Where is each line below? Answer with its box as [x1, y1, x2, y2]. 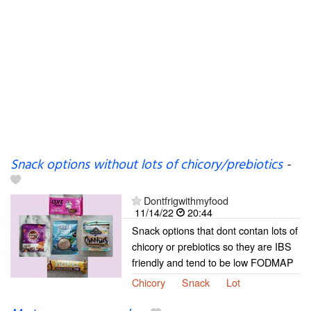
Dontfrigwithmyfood [144, 193, 228, 208]
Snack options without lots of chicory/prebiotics [10, 155, 283, 176]
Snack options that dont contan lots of [132, 223, 298, 237]
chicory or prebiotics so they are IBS [132, 239, 292, 253]
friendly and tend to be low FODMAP [132, 255, 294, 269]
